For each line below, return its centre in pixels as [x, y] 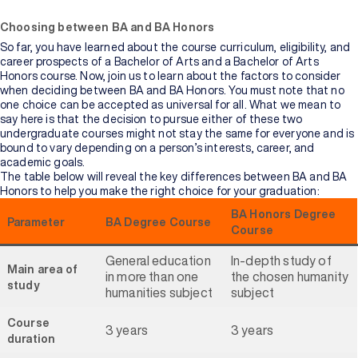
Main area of [42, 269]
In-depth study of [281, 261]
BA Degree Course [159, 222]
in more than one [152, 276]
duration [32, 339]
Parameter [36, 222]
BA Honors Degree [284, 214]
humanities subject [159, 292]
